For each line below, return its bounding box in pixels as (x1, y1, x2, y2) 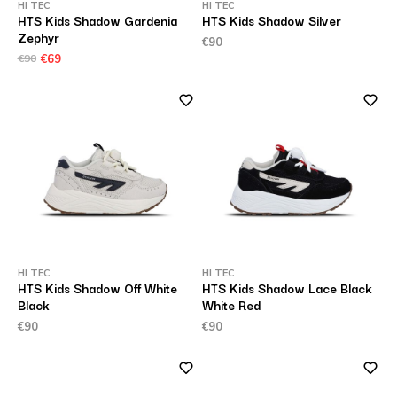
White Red (202, 295, 261, 315)
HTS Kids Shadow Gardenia (17, 11, 177, 30)
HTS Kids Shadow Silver (202, 11, 341, 30)
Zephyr (17, 27, 59, 47)
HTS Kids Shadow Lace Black (202, 278, 372, 298)
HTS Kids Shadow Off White (17, 278, 177, 298)
